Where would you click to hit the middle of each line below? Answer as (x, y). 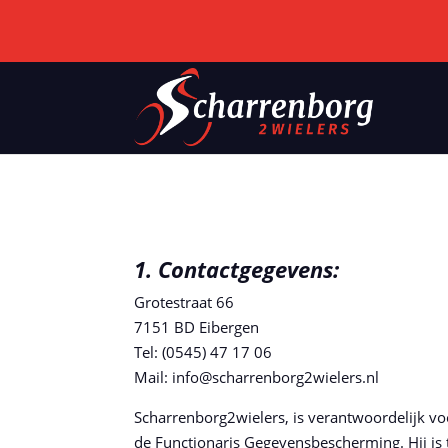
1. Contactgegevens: (237, 268)
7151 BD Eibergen (197, 326)
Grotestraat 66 (184, 301)
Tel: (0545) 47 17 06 (203, 351)
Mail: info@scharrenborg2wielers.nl (257, 376)
